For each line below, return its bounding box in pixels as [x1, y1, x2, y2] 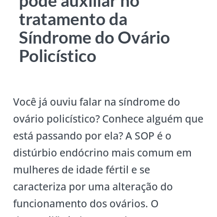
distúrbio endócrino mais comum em [13, 145, 192, 159]
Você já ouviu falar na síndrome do [13, 94, 180, 108]
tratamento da [19, 8, 127, 29]
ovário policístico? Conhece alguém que [13, 111, 203, 125]
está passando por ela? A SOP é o [13, 128, 171, 142]
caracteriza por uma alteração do [13, 179, 173, 193]
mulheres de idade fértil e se [13, 162, 150, 176]
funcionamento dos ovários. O [13, 196, 158, 210]
